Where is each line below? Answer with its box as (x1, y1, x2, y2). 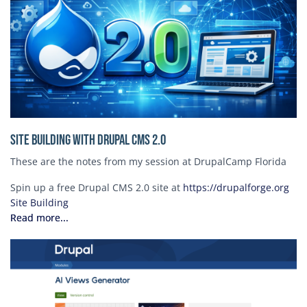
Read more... (10, 210, 69, 224)
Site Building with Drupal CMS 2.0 (10, 131, 166, 149)
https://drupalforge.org (183, 180, 289, 194)
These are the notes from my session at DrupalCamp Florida (10, 154, 286, 168)
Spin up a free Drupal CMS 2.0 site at (10, 180, 183, 194)
